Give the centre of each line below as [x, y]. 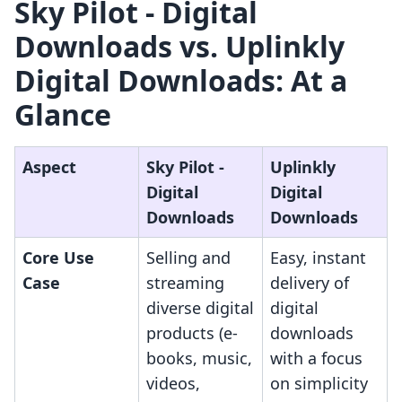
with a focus [316, 358]
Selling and [188, 258]
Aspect [49, 167]
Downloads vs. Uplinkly [179, 47]
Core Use [58, 258]
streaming [185, 283]
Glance [63, 115]
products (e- [192, 333]
